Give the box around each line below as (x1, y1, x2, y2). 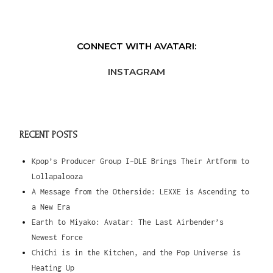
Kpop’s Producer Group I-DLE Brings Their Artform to (32, 157, 250, 166)
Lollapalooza (32, 172, 83, 182)
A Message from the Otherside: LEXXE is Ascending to (32, 187, 250, 197)
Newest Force (32, 233, 83, 243)
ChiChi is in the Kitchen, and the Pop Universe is (32, 248, 241, 258)
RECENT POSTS (19, 130, 78, 141)
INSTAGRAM (108, 66, 165, 78)
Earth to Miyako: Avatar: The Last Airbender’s (32, 218, 224, 227)
